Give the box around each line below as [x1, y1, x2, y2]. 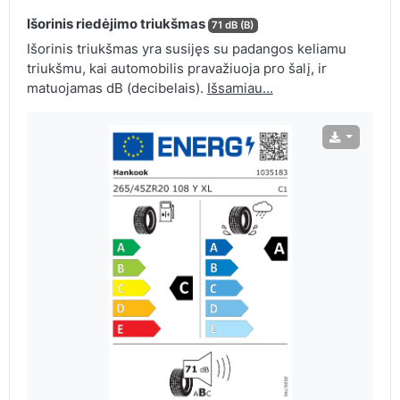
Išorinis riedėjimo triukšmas [26, 15, 208, 33]
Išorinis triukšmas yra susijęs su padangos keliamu [26, 40, 346, 58]
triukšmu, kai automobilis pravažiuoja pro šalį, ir [26, 60, 327, 78]
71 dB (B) [212, 19, 254, 32]
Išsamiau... [206, 79, 273, 97]
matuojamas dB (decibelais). [26, 79, 207, 97]
